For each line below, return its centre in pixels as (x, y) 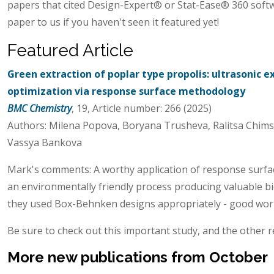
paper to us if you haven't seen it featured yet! (113, 22)
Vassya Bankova (45, 142)
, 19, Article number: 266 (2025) (142, 108)
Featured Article (70, 50)
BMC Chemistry (39, 108)
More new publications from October (138, 257)
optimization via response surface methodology (126, 91)
